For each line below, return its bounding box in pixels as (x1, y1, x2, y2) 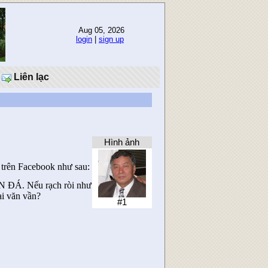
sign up (99, 35, 124, 44)
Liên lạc (11, 72, 49, 82)
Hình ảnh (104, 138, 140, 147)
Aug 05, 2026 (75, 26, 124, 35)
